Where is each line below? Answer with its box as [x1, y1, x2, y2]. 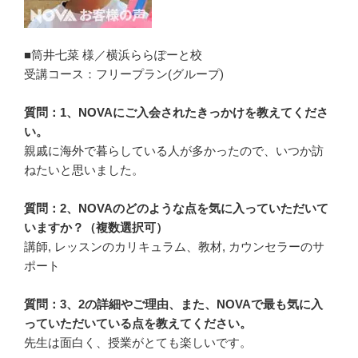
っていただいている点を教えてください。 [24, 316, 252, 331]
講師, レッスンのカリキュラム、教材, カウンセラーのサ [24, 240, 324, 254]
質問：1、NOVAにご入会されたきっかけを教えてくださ [24, 105, 328, 120]
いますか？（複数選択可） [24, 221, 168, 235]
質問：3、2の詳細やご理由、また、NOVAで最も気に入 [24, 297, 323, 312]
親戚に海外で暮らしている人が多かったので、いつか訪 [24, 144, 324, 158]
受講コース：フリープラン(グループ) [24, 67, 224, 82]
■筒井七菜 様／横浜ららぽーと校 [24, 48, 202, 62]
